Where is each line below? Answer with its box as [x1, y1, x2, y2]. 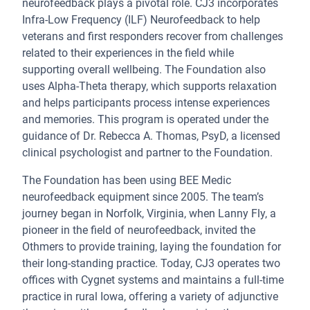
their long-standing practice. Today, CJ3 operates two [22, 257, 280, 270]
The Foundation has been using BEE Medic [22, 174, 231, 187]
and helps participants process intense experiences [22, 96, 270, 109]
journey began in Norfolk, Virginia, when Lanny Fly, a [22, 207, 276, 220]
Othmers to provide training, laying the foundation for [22, 240, 281, 253]
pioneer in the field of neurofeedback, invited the [22, 224, 255, 237]
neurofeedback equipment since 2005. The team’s [22, 190, 264, 203]
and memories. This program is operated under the [22, 113, 268, 126]
